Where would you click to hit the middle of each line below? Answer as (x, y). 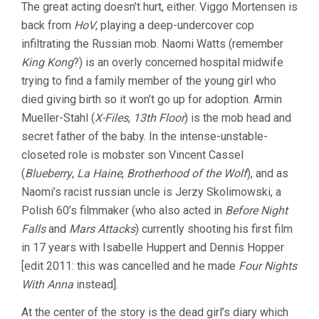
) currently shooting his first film (214, 229)
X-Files (111, 118)
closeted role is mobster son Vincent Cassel (132, 155)
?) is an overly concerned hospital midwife (178, 62)
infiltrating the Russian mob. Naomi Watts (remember (152, 44)
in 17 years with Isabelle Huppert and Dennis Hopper (153, 247)
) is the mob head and (238, 118)
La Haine (99, 173)
